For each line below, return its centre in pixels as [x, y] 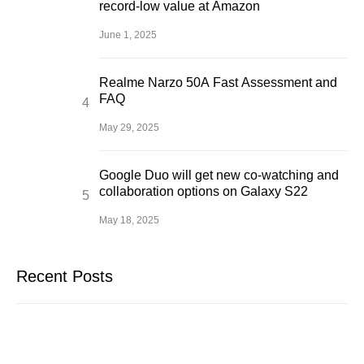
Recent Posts [65, 276]
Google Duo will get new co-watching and [219, 175]
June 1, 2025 [128, 35]
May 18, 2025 [129, 220]
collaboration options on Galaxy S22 [204, 191]
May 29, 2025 [129, 128]
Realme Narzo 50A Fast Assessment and [218, 82]
